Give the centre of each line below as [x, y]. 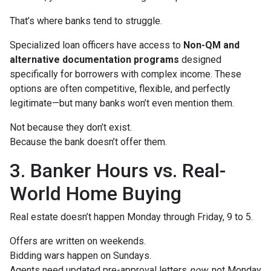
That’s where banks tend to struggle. [86, 21]
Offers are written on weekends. [78, 241]
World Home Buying [96, 194]
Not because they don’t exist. [71, 128]
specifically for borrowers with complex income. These [126, 74]
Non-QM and [211, 45]
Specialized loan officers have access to [96, 45]
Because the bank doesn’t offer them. [88, 142]
